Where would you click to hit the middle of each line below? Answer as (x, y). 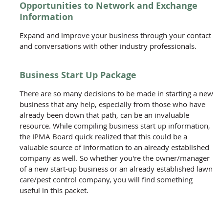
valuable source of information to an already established (114, 147)
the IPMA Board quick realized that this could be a (103, 136)
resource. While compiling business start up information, (115, 125)
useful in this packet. (54, 190)
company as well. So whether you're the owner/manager (115, 158)
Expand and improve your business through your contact (115, 35)
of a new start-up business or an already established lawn (116, 168)
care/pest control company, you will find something (106, 179)
